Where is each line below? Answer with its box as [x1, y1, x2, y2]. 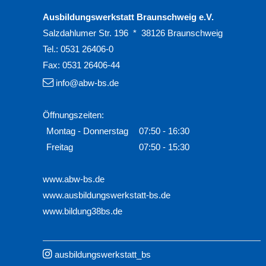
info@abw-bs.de [56, 78, 119, 88]
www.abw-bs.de [43, 175, 104, 185]
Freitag [46, 142, 73, 153]
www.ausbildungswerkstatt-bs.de [43, 191, 170, 201]
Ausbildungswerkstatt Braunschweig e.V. [43, 12, 214, 23]
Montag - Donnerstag [46, 126, 128, 137]
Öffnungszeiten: [43, 110, 104, 121]
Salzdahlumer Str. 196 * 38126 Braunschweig [43, 28, 223, 39]
